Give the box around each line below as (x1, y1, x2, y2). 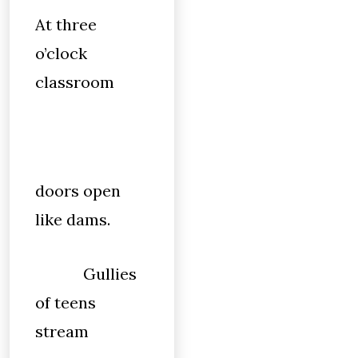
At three (35, 14, 97, 34)
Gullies (35, 264, 137, 284)
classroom (35, 72, 114, 92)
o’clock (35, 43, 87, 63)
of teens (35, 292, 96, 312)
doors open (35, 181, 121, 201)
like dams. (35, 209, 110, 229)
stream (35, 321, 89, 341)
